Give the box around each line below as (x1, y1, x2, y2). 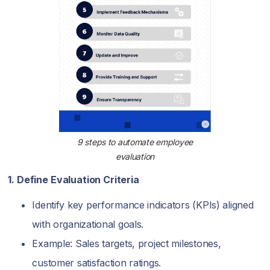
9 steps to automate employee (77, 137, 193, 148)
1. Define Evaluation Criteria (8, 174, 139, 186)
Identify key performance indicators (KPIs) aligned (32, 199, 254, 212)
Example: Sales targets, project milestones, (32, 237, 221, 250)
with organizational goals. (32, 218, 144, 231)
